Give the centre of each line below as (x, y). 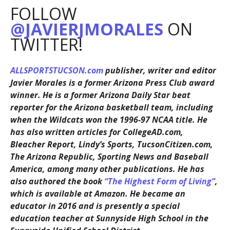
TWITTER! (46, 45)
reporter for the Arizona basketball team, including (111, 108)
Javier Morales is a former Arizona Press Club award (112, 83)
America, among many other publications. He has (107, 169)
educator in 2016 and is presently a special (95, 206)
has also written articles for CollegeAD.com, (97, 132)
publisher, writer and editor (159, 71)
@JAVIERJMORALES (87, 29)
